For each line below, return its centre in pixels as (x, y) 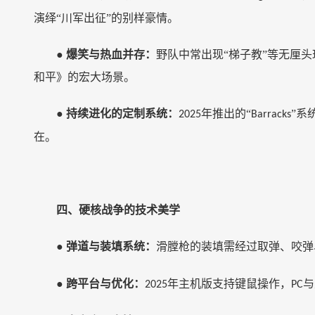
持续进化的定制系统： (122, 114)
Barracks (271, 115)
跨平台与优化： (105, 284)
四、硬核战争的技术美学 (118, 210)
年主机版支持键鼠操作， (229, 284)
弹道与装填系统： (111, 246)
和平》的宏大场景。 (84, 77)
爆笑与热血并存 (105, 54)
